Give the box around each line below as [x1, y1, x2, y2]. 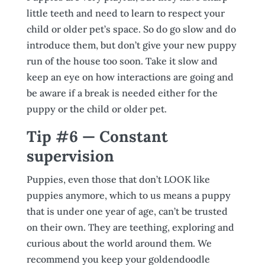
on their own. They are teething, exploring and [26, 221, 234, 233]
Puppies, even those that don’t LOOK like [26, 173, 210, 185]
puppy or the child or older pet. [26, 103, 167, 115]
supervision [26, 146, 114, 166]
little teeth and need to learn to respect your [26, 7, 225, 19]
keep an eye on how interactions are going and [26, 71, 234, 83]
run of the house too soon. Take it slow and [26, 55, 218, 67]
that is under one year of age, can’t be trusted [26, 205, 228, 217]
